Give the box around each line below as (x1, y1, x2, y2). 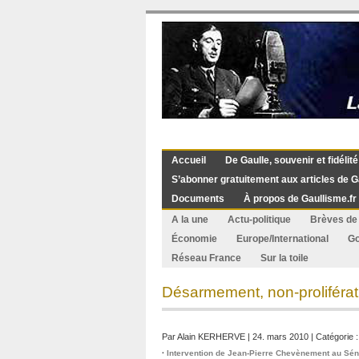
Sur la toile (260, 252, 309, 264)
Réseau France (171, 252, 241, 264)
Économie (171, 233, 217, 244)
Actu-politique (228, 214, 291, 225)
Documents (171, 193, 224, 204)
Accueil (171, 155, 206, 166)
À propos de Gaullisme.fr (244, 193, 357, 204)
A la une (171, 214, 208, 225)
